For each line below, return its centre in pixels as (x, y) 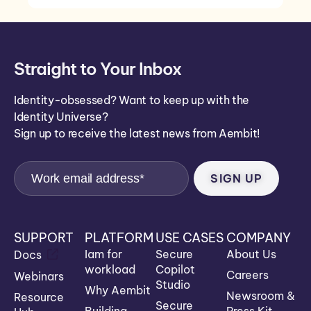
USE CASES (190, 238)
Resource (39, 297)
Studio (173, 285)
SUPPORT (44, 238)
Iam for (103, 254)
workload (110, 270)
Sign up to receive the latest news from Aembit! (137, 134)
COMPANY (259, 238)
